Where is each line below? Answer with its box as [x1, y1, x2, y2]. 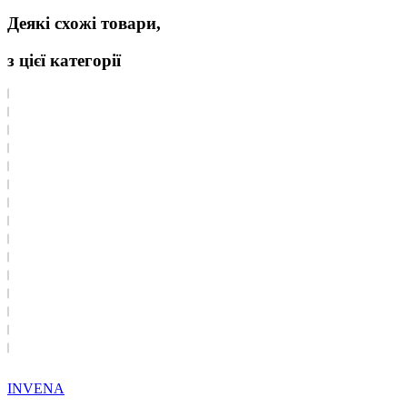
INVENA [7, 380, 65, 396]
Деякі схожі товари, [7, 14, 161, 34]
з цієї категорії [7, 51, 121, 71]
